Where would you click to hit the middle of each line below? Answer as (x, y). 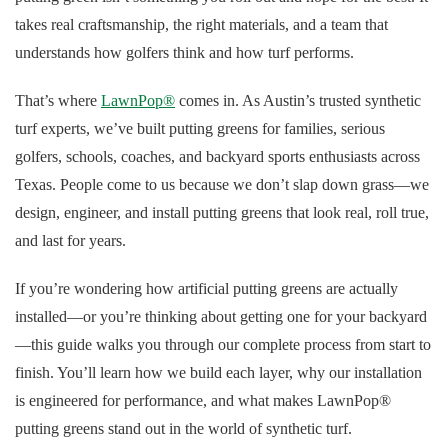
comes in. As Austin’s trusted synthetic (298, 101)
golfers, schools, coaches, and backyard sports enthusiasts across (217, 157)
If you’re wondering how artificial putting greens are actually (206, 289)
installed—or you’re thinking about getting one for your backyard (221, 317)
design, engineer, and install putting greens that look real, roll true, (222, 213)
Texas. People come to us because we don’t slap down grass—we (222, 185)
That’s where (58, 101)
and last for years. (70, 241)
